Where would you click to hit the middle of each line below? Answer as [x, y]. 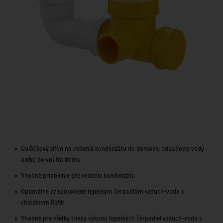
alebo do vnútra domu [51, 159]
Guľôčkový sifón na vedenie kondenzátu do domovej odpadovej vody [112, 148]
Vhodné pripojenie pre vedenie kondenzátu [78, 175]
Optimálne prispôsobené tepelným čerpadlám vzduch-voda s [102, 191]
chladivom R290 [42, 202]
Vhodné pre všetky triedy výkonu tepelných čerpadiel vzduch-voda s [111, 218]
